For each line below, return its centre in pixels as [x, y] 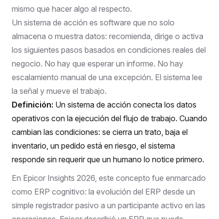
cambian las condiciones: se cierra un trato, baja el [100, 132]
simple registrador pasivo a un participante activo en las [109, 205]
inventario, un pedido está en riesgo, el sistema [93, 145]
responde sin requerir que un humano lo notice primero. [108, 159]
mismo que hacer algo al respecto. [72, 9]
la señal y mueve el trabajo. [59, 91]
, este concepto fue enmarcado [150, 178]
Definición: [33, 104]
